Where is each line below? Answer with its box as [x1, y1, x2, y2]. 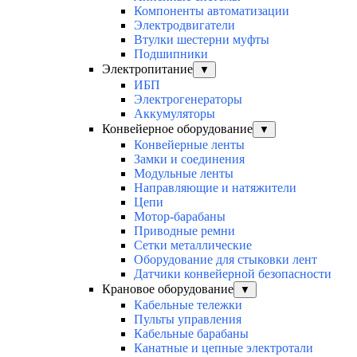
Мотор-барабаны [134, 210, 226, 224]
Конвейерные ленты [134, 138, 245, 152]
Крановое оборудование [102, 282, 233, 296]
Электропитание [102, 62, 193, 76]
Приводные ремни [134, 224, 235, 238]
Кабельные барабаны [134, 327, 249, 341]
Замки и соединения [134, 152, 245, 167]
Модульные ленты [134, 167, 233, 181]
